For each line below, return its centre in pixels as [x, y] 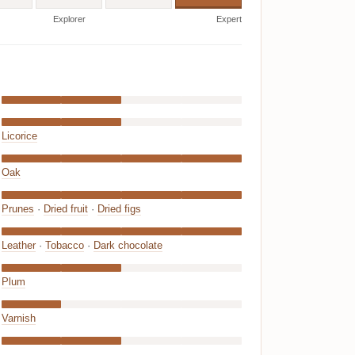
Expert [229, 19]
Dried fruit [65, 210]
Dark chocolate [128, 246]
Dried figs [119, 210]
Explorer [69, 19]
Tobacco [64, 246]
